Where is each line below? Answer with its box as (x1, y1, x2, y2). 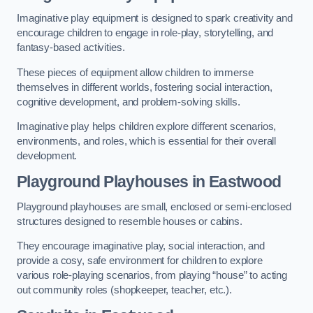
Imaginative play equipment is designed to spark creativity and (17, 13, 293, 24)
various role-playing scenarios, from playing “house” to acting (17, 270, 287, 282)
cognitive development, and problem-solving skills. (17, 96, 240, 108)
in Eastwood (188, 173, 282, 191)
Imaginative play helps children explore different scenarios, (17, 121, 277, 133)
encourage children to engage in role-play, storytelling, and (17, 27, 274, 39)
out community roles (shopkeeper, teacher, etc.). (17, 284, 233, 296)
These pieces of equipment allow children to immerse (17, 66, 254, 78)
